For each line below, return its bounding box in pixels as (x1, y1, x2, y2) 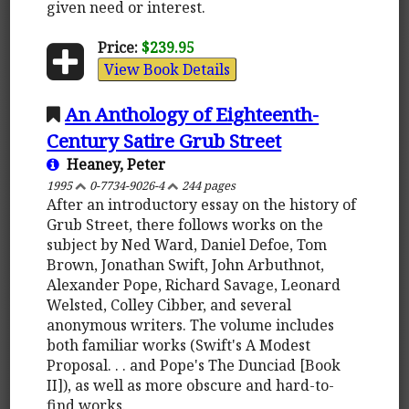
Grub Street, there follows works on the (47, 214, 324, 235)
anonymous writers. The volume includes (47, 314, 335, 335)
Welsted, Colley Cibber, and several (47, 294, 292, 315)
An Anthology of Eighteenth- (65, 100, 320, 127)
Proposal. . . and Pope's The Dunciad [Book (47, 354, 341, 375)
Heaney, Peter (59, 153, 166, 174)
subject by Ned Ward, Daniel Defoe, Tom (47, 234, 328, 255)
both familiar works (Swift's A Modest (47, 334, 311, 355)
